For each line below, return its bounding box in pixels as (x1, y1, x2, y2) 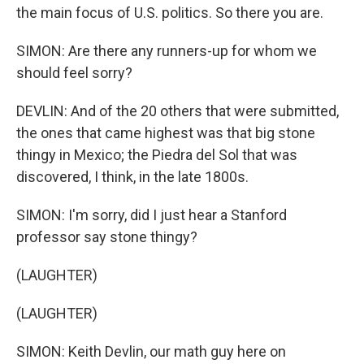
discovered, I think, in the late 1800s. (16, 168, 249, 185)
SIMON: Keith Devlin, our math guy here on (16, 343, 286, 360)
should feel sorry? (16, 64, 132, 81)
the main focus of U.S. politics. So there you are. (16, 4, 323, 21)
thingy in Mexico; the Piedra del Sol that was (16, 146, 297, 163)
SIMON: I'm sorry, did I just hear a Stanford (16, 206, 287, 223)
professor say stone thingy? (16, 228, 197, 245)
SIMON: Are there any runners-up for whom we (16, 42, 317, 59)
